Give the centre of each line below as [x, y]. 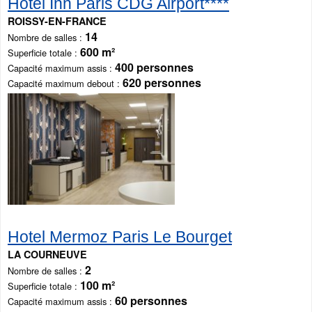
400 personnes [154, 67]
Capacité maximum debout [61, 83]
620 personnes [162, 82]
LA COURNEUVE [47, 254]
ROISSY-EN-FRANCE [57, 21]
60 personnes [151, 300]
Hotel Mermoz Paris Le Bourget [120, 236]
